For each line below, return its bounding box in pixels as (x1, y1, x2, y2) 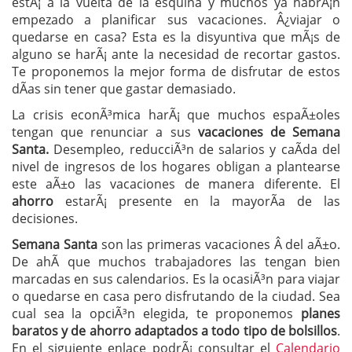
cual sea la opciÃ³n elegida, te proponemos (12, 304, 294, 322)
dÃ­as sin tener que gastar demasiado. (12, 79, 236, 97)
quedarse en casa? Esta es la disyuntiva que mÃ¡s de (12, 27, 340, 46)
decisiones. (12, 209, 78, 227)
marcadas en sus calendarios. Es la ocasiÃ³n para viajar (12, 269, 340, 288)
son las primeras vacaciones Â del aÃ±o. (97, 235, 340, 253)
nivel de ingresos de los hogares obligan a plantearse (12, 157, 340, 175)
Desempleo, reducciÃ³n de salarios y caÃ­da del (49, 140, 340, 158)
